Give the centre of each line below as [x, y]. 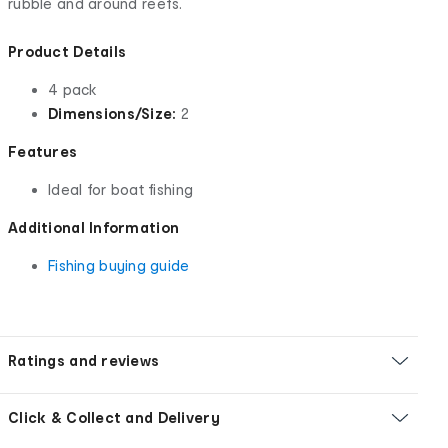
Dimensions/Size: [112, 113]
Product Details [67, 51]
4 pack [73, 89]
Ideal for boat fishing [121, 189]
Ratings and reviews [84, 360]
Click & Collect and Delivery [114, 417]
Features [43, 151]
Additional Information [94, 227]
